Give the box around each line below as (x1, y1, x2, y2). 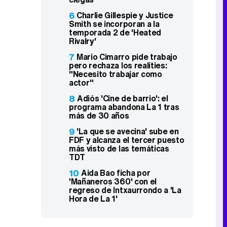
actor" (69, 77, 94, 89)
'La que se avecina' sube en (77, 125, 179, 137)
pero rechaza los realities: (69, 59, 167, 71)
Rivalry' (69, 35, 96, 47)
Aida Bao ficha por (81, 167, 150, 179)
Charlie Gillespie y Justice (77, 9, 173, 21)
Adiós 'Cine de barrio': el (77, 92, 168, 104)
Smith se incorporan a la (69, 18, 160, 30)
